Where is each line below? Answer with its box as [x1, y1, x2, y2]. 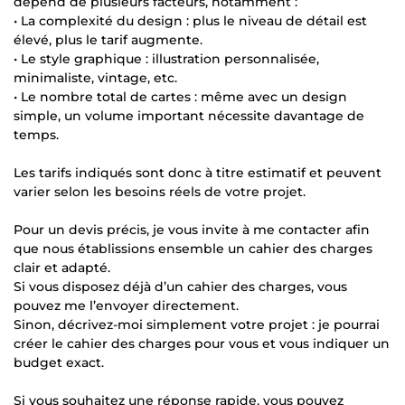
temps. [14, 126, 59, 143]
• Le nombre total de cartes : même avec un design [14, 88, 347, 105]
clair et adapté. [14, 259, 110, 276]
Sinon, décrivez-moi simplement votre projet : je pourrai [14, 316, 380, 333]
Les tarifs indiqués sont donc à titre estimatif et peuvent [14, 164, 381, 181]
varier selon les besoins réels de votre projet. [14, 183, 306, 200]
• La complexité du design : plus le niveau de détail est [14, 12, 367, 29]
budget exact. [14, 353, 104, 371]
